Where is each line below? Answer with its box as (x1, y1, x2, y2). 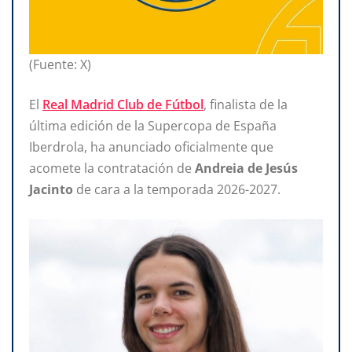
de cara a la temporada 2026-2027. (73, 181, 280, 199)
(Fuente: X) (29, 56, 91, 74)
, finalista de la (203, 96, 288, 114)
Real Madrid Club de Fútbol (42, 96, 203, 114)
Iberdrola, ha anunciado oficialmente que (29, 138, 273, 156)
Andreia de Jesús (195, 159, 298, 178)
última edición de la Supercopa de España (29, 117, 277, 135)
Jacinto (29, 181, 73, 199)
